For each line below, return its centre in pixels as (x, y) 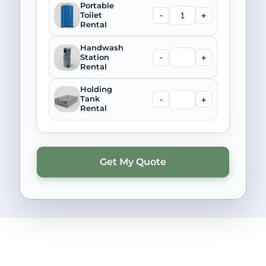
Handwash (102, 47)
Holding (96, 90)
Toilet (91, 15)
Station (94, 57)
